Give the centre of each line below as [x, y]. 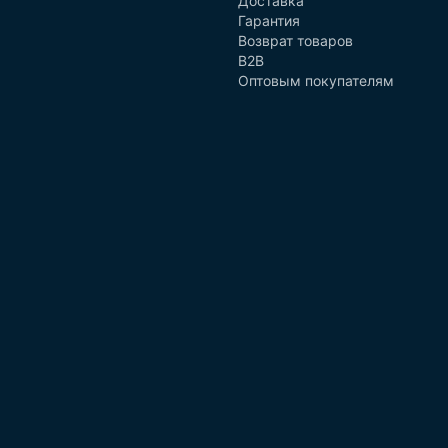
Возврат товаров [295, 40]
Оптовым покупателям [315, 80]
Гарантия [268, 20]
